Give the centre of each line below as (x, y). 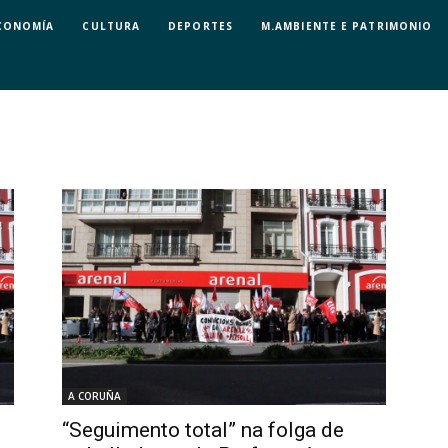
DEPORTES (200, 25)
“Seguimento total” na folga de (203, 430)
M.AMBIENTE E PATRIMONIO (346, 25)
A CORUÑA (94, 396)
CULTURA (111, 25)
